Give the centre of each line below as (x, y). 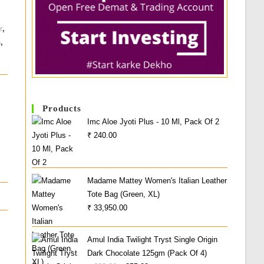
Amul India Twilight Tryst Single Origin (153, 239)
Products (62, 108)
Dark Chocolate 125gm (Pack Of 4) (147, 253)
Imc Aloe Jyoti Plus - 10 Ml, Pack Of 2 (154, 121)
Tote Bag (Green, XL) (124, 194)
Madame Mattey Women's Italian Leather (157, 180)
